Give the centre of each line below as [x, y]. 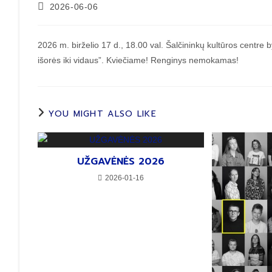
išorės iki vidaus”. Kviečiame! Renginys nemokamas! [138, 60]
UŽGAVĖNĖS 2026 [121, 162]
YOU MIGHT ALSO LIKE [103, 114]
